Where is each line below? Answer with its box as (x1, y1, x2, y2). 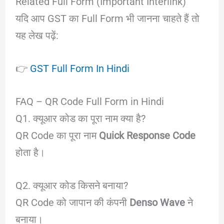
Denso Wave (129, 196, 185, 208)
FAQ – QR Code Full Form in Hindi (15, 95, 164, 107)
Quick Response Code (98, 129, 195, 141)
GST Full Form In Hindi (29, 62, 129, 74)
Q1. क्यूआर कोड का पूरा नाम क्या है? (15, 112, 145, 124)
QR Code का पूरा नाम (15, 129, 99, 141)
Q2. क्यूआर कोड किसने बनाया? (15, 179, 128, 191)
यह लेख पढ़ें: (15, 29, 58, 41)
